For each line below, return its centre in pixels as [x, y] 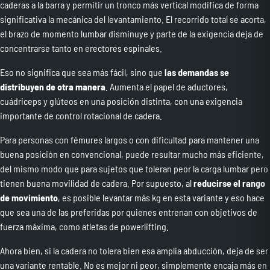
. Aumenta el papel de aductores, [167, 86]
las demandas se [197, 72]
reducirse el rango [229, 183]
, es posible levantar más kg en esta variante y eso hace [161, 197]
